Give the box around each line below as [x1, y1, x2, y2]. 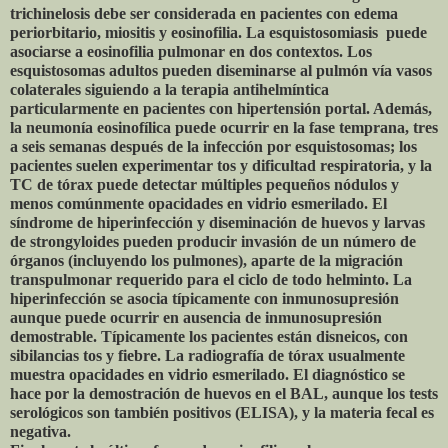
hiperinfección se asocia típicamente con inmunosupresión [10, 289, 399, 307]
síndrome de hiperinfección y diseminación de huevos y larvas [10, 213, 425, 231]
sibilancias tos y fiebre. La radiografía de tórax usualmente [10, 346, 405, 364]
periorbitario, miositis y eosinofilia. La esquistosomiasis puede [10, 23, 427, 41]
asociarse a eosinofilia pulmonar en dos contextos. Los [10, 42, 372, 60]
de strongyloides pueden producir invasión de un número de [10, 232, 416, 250]
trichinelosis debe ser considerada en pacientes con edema [10, 4, 398, 22]
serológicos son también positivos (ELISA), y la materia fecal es [10, 403, 434, 421]
